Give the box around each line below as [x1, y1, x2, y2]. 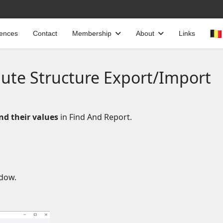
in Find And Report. [58, 111, 132, 122]
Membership [72, 29, 111, 37]
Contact [33, 29, 57, 37]
